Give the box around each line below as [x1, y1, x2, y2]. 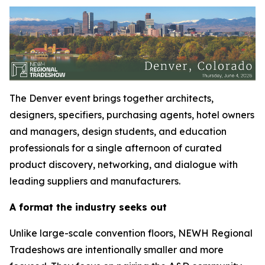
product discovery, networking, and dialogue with [9, 158, 238, 170]
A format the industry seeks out [9, 201, 167, 213]
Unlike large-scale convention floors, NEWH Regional [9, 227, 253, 239]
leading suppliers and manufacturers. [9, 174, 180, 187]
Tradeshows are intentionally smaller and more [9, 243, 224, 256]
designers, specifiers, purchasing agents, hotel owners [9, 108, 254, 121]
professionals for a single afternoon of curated [9, 141, 222, 154]
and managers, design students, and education [9, 125, 227, 137]
